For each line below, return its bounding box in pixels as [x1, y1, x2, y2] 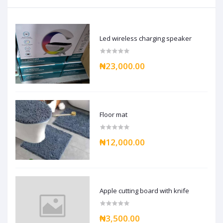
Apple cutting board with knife [100, 186, 190, 196]
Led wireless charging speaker [100, 34, 192, 43]
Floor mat [100, 110, 128, 119]
